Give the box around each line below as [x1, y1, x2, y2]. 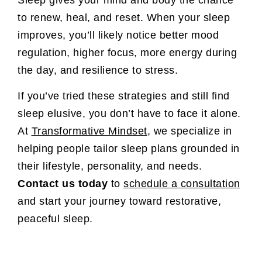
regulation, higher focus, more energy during [18, 46, 237, 58]
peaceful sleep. [18, 213, 93, 225]
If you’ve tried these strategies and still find [18, 90, 230, 102]
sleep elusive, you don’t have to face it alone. [18, 108, 241, 120]
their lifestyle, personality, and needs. [18, 160, 202, 173]
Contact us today [18, 178, 108, 190]
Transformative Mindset [31, 125, 147, 137]
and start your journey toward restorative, [18, 195, 221, 208]
